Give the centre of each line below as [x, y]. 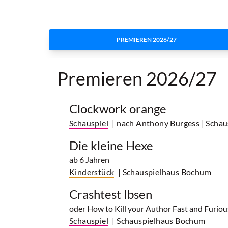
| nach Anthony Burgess [156, 123]
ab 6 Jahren [89, 160]
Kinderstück [92, 172]
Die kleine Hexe [111, 146]
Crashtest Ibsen [111, 194]
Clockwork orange [118, 109]
